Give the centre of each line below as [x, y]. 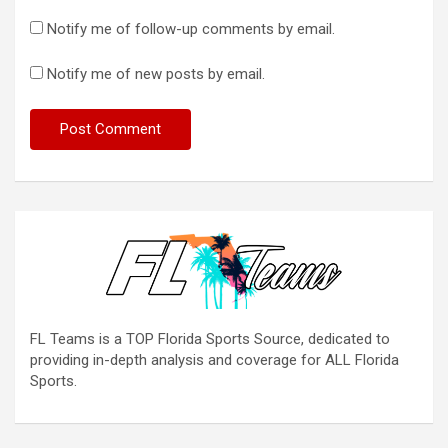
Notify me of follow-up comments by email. [191, 28]
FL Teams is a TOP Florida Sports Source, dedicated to [210, 338]
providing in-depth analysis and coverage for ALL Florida [214, 359]
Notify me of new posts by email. [156, 73]
